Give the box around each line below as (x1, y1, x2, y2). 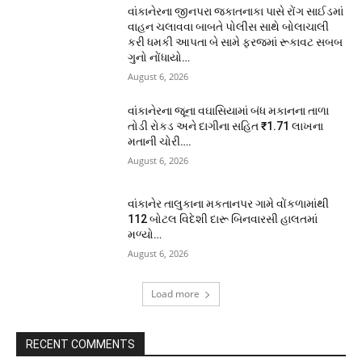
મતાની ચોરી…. (128, 134, 192, 148)
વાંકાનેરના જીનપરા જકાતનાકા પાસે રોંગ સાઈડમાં (128, 4, 344, 18)
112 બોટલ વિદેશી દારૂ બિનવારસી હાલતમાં (128, 213, 318, 226)
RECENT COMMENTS (26, 337, 135, 351)
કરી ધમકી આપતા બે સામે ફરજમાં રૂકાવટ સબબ (128, 35, 343, 48)
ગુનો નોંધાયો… (128, 50, 191, 64)
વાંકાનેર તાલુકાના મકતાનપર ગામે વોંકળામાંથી (128, 197, 330, 211)
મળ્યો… (128, 228, 162, 242)
